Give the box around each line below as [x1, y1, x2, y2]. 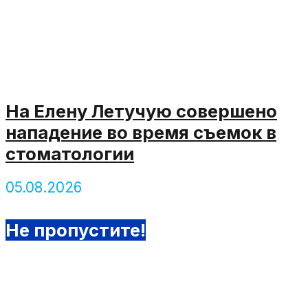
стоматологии [5, 142, 134, 164]
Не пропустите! [5, 219, 146, 241]
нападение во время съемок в [5, 121, 276, 143]
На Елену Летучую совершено [5, 100, 277, 122]
